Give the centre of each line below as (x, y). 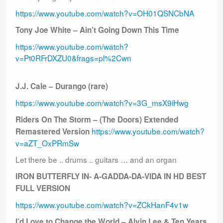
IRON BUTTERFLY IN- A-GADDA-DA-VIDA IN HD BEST (111, 176)
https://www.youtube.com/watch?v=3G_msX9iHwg (102, 103)
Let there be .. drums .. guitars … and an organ (96, 160)
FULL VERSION (43, 188)
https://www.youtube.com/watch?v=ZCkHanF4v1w (102, 205)
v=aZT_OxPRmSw (47, 143)
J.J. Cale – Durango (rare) (62, 86)
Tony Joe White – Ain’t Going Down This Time (97, 30)
